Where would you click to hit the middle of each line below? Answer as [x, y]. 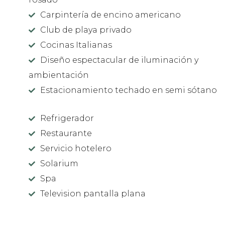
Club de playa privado [86, 30]
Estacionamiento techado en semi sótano [129, 90]
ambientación [59, 75]
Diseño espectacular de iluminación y [120, 60]
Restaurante [66, 133]
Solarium [60, 163]
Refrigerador [67, 118]
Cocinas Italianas [76, 45]
